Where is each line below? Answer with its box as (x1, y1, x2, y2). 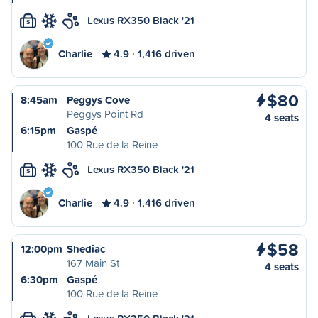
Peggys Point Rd (67, 106, 143, 121)
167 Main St (67, 256, 119, 270)
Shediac (67, 241, 105, 256)
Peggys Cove (67, 92, 130, 107)
